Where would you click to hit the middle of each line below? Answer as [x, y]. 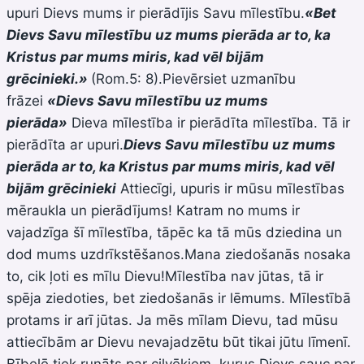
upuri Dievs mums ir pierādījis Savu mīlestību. [156, 13]
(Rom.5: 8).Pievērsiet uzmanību [193, 78]
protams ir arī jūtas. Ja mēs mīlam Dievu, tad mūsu [172, 320]
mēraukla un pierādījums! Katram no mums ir [153, 210]
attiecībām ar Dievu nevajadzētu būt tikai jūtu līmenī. [179, 342]
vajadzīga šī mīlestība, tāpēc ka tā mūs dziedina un [174, 232]
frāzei [27, 100]
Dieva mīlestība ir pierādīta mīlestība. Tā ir [209, 122]
